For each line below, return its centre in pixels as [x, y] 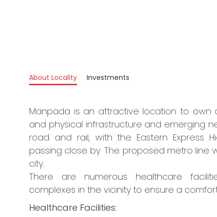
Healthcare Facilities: [73, 208]
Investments [108, 78]
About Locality [53, 78]
